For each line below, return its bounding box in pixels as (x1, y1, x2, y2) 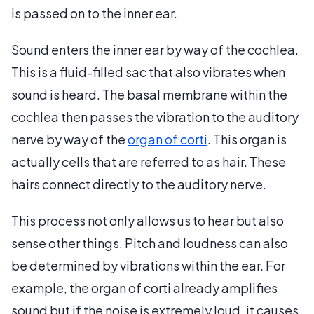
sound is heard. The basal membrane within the (11, 86, 287, 102)
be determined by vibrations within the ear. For (11, 257, 285, 273)
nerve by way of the (11, 130, 128, 147)
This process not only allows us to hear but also (11, 212, 284, 228)
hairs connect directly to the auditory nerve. (11, 175, 266, 192)
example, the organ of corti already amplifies (11, 279, 278, 296)
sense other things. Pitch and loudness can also (11, 234, 288, 251)
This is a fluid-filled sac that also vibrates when (11, 63, 285, 80)
